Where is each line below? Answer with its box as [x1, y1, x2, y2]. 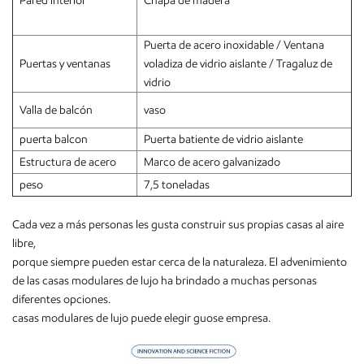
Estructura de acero [19, 154, 116, 169]
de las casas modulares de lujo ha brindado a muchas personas [12, 273, 317, 288]
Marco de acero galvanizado [144, 154, 280, 169]
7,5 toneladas [144, 177, 210, 192]
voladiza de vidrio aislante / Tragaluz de [144, 56, 332, 71]
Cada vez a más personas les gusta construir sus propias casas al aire [12, 217, 344, 232]
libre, [12, 236, 36, 250]
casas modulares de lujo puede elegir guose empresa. [12, 310, 271, 325]
